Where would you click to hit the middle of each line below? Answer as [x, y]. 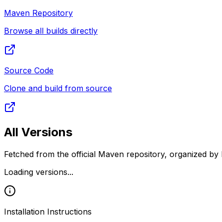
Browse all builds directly [51, 30]
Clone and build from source [58, 88]
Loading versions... [39, 172]
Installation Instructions [48, 211]
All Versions [38, 132]
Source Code [29, 70]
